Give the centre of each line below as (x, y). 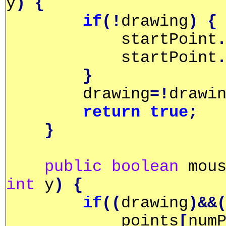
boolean (145, 167)
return (111, 112)
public (73, 167)
